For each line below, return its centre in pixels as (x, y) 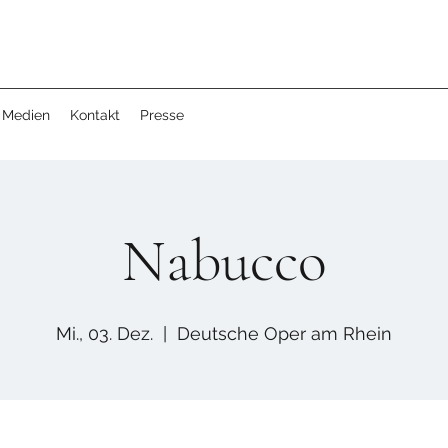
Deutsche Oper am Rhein (284, 333)
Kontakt (95, 115)
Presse (162, 115)
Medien (26, 115)
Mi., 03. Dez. (104, 333)
